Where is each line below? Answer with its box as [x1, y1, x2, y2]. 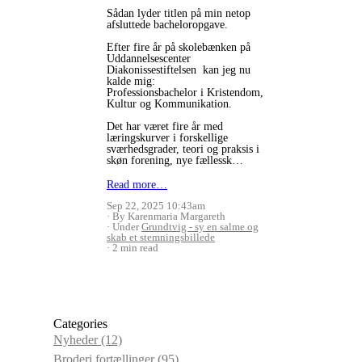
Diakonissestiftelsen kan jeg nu [107, 63, 250, 76]
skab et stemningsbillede [107, 230, 215, 243]
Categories [53, 316, 107, 330]
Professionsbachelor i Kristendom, [107, 86, 263, 99]
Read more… [107, 178, 167, 191]
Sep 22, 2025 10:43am [107, 199, 205, 212]
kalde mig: [107, 74, 155, 87]
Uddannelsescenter [107, 52, 191, 65]
